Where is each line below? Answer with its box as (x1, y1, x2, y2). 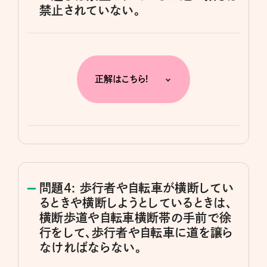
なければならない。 (39, 241, 142, 254)
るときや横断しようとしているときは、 (39, 197, 232, 209)
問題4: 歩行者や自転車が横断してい (39, 182, 234, 194)
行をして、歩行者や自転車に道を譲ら (39, 226, 234, 239)
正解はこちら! (95, 74, 148, 84)
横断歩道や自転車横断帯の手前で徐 (39, 212, 232, 224)
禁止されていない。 (39, 4, 141, 17)
